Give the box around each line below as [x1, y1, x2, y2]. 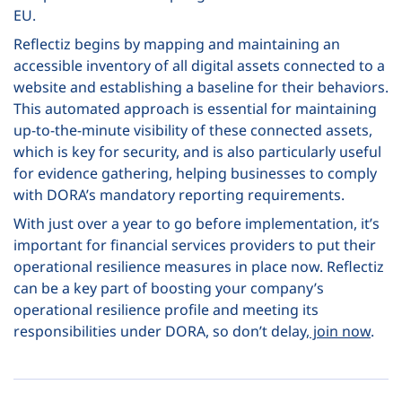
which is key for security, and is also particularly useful [13, 141, 381, 162]
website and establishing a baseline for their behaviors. [13, 76, 389, 97]
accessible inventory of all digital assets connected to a [13, 55, 385, 75]
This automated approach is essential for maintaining [13, 98, 377, 118]
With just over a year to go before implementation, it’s [13, 213, 380, 233]
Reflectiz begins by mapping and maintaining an [13, 33, 340, 54]
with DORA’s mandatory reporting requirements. [13, 184, 345, 205]
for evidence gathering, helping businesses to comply [13, 162, 377, 183]
